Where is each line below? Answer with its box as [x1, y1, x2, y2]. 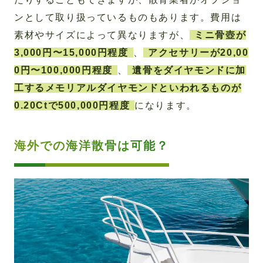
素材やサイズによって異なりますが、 [14, 30, 190, 40]
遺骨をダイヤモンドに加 [132, 65, 247, 75]
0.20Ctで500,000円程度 [14, 100, 130, 110]
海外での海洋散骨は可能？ [14, 139, 169, 152]
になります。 [134, 100, 197, 110]
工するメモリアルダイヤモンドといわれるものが [14, 83, 242, 93]
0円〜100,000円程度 [14, 65, 113, 75]
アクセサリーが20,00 [148, 48, 249, 58]
